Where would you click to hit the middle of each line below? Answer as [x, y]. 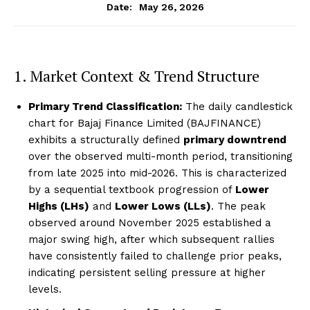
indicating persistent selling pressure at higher [147, 272]
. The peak [238, 206]
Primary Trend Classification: [105, 106]
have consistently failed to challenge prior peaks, [155, 256]
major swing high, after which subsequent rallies [152, 239]
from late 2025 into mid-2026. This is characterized [157, 173]
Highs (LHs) [59, 206]
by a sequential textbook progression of [132, 189]
